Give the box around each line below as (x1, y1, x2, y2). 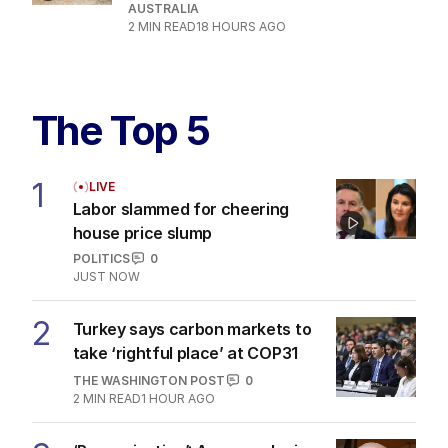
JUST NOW (72, 268, 140, 284)
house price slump (72, 222, 213, 243)
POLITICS (72, 250, 130, 266)
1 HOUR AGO (140, 390, 215, 406)
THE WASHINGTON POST (72, 372, 225, 388)
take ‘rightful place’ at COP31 (72, 342, 298, 363)
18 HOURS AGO (196, 18, 286, 34)
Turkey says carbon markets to (72, 318, 312, 339)
